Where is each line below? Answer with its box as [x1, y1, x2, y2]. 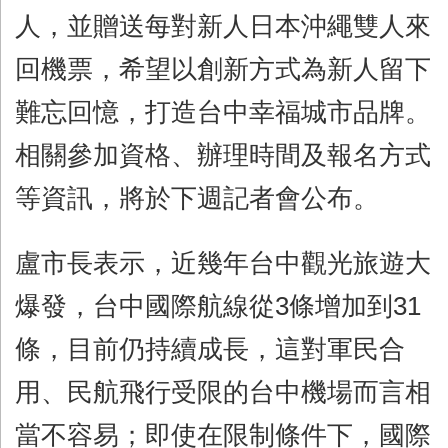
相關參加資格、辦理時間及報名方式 [15, 140, 431, 169]
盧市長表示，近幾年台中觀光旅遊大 [15, 248, 431, 277]
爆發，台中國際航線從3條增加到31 [15, 291, 421, 320]
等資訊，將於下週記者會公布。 [15, 183, 379, 212]
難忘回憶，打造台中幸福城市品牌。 [15, 97, 431, 126]
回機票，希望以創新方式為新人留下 [15, 54, 431, 83]
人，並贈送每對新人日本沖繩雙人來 [15, 11, 431, 40]
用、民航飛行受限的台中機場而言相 [15, 377, 431, 406]
